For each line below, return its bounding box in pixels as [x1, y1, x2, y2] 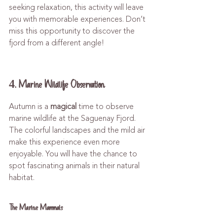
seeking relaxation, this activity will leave [9, 1, 146, 13]
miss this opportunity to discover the [9, 25, 137, 37]
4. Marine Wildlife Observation [9, 77, 104, 92]
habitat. [9, 172, 35, 184]
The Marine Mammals [9, 202, 63, 213]
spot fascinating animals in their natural [9, 160, 142, 172]
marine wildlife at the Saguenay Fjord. [9, 112, 138, 124]
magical [50, 101, 76, 112]
